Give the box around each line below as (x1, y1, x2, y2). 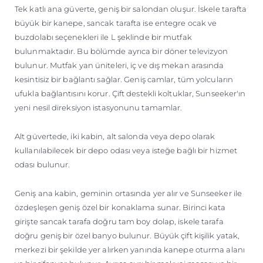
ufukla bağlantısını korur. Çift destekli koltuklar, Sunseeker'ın (15, 88, 246, 98)
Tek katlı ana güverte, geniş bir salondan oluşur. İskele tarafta (15, 4, 247, 14)
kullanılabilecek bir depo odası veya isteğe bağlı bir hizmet (15, 145, 238, 155)
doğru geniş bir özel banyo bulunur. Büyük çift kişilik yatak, (15, 230, 240, 240)
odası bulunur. (15, 159, 70, 169)
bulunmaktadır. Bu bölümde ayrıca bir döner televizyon (15, 46, 228, 56)
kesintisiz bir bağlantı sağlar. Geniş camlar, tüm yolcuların (15, 74, 233, 84)
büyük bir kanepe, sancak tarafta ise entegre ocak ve (15, 18, 217, 28)
